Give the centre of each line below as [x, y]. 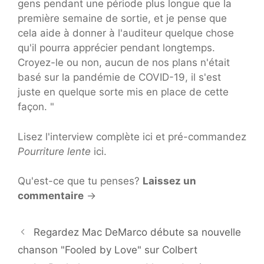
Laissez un [169, 181]
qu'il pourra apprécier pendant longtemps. [116, 48]
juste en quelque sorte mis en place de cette [123, 92]
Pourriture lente [54, 151]
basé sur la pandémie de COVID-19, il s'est [119, 77]
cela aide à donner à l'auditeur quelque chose [126, 33]
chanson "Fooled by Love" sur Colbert [108, 250]
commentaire [51, 196]
